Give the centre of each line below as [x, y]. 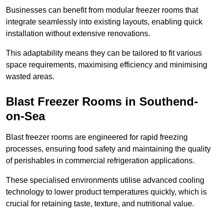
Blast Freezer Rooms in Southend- [102, 102]
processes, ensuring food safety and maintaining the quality [108, 149]
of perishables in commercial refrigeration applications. [100, 161]
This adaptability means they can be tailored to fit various [104, 53]
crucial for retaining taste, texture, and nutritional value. [100, 204]
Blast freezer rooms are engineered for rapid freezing [97, 137]
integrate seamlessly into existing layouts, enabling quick [104, 22]
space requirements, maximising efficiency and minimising [107, 65]
